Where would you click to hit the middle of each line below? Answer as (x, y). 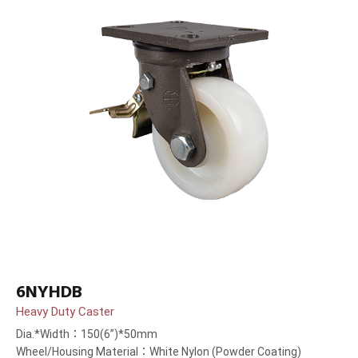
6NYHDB (49, 292)
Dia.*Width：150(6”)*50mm (87, 334)
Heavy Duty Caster (65, 312)
